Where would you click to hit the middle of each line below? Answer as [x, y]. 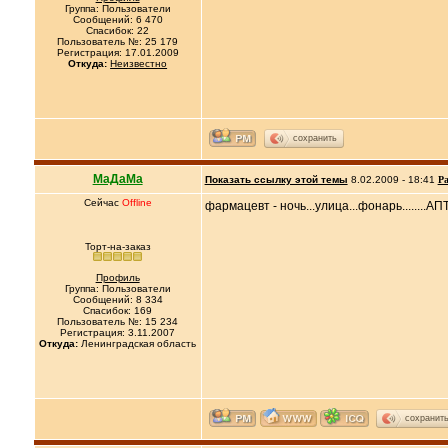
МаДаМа [117, 179]
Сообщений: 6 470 [117, 19]
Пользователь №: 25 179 [118, 41]
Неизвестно [139, 63]
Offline [136, 202]
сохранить [314, 137]
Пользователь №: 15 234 [118, 321]
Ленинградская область [137, 343]
